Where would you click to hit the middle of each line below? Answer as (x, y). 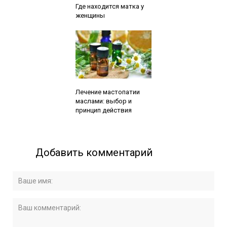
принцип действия (103, 110)
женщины (90, 15)
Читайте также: (98, 83)
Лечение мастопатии (107, 92)
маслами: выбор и (103, 101)
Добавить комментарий (94, 152)
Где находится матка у (109, 6)
